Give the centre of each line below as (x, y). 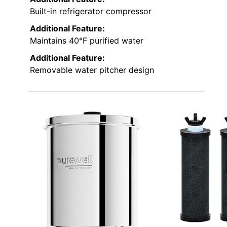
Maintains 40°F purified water (87, 41)
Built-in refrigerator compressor (91, 11)
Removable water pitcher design (92, 70)
